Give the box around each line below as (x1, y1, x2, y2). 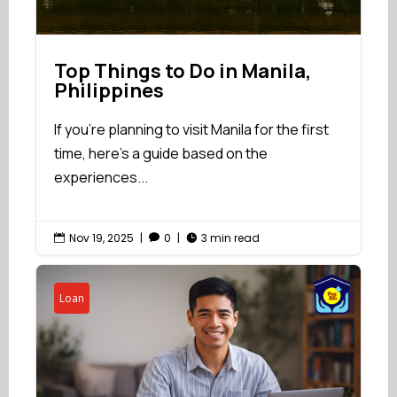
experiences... (54, 167, 148, 187)
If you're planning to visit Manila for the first (54, 119, 329, 139)
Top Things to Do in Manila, (54, 57, 311, 84)
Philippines (54, 76, 164, 104)
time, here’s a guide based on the (54, 143, 268, 163)
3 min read (201, 230, 260, 245)
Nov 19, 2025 (69, 230, 134, 245)
